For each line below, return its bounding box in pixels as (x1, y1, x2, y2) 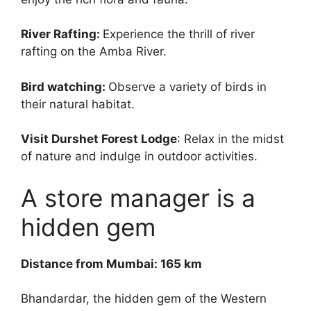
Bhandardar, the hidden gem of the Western (21, 292, 267, 306)
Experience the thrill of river (103, 27, 255, 42)
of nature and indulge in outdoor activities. (21, 149, 258, 164)
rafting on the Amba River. (21, 44, 167, 59)
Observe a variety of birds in (108, 79, 267, 94)
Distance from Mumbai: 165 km (21, 256, 202, 271)
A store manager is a (21, 183, 255, 212)
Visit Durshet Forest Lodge (21, 132, 177, 146)
